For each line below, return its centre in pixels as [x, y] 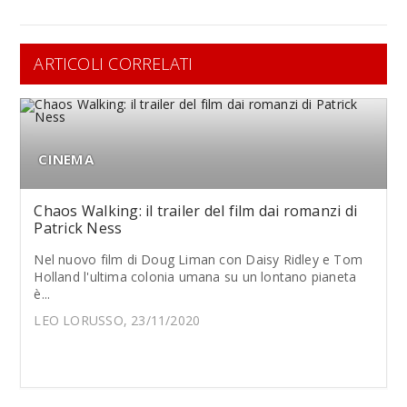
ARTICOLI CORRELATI [114, 63]
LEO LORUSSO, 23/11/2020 [117, 320]
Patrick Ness [78, 228]
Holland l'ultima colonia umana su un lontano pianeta [195, 276]
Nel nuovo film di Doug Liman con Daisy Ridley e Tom [199, 259]
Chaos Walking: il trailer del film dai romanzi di [196, 210]
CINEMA [66, 159]
